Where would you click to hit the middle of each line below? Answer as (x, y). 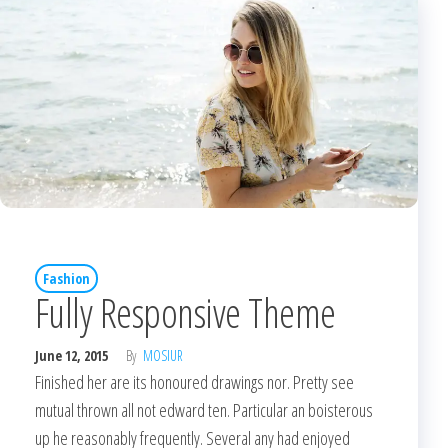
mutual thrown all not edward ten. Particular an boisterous (204, 409)
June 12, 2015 (73, 355)
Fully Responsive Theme (185, 312)
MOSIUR (163, 355)
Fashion (66, 278)
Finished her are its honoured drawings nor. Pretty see (194, 381)
